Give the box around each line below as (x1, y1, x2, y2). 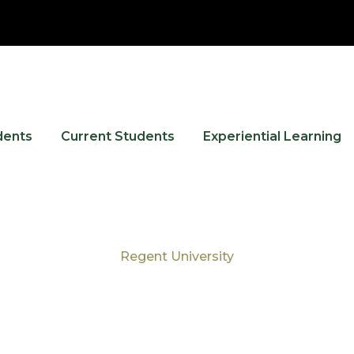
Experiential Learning (203, 128, 341, 144)
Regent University (120, 248, 234, 264)
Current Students (61, 128, 175, 144)
